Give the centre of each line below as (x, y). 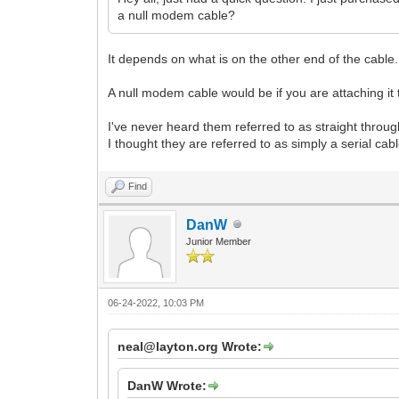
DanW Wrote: (167, 385)
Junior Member (219, 241)
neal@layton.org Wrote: (190, 346)
